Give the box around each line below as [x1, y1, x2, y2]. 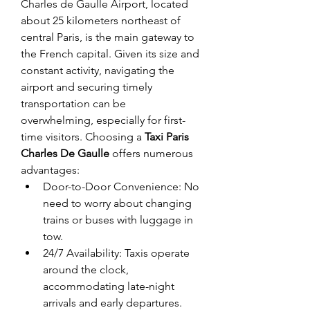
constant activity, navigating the [21, 64, 174, 77]
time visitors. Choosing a [21, 130, 145, 144]
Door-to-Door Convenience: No [43, 180, 199, 194]
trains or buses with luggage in [43, 213, 193, 227]
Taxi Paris [145, 130, 189, 144]
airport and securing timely [21, 80, 152, 94]
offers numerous [109, 147, 193, 161]
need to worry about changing [43, 197, 192, 210]
